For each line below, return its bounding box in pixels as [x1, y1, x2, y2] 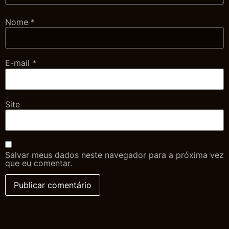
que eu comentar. [5, 157, 72, 168]
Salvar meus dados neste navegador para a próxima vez [5, 149, 224, 160]
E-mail [5, 58, 32, 68]
